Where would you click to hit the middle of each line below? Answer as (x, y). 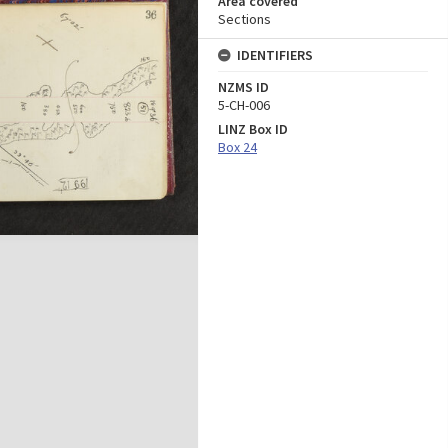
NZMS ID (243, 87)
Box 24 (237, 147)
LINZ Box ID (253, 129)
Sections (244, 19)
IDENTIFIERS (275, 55)
